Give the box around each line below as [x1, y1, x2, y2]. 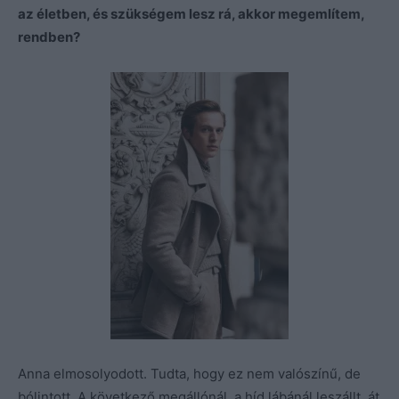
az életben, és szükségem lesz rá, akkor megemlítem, [18, 4, 364, 22]
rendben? [18, 28, 80, 45]
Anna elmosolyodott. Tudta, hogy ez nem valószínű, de [18, 364, 361, 382]
